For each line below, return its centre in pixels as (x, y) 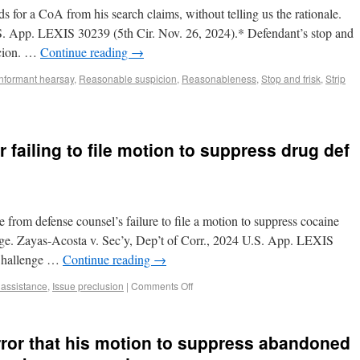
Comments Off (162, 286)
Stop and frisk (291, 78)
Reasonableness (219, 78)
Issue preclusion (88, 286)
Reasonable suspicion (128, 78)
